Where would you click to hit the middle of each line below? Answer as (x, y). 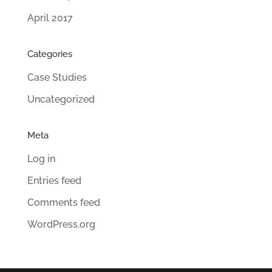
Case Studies (57, 77)
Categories (49, 54)
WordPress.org (61, 224)
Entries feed (54, 181)
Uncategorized (61, 99)
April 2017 (50, 18)
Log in (41, 159)
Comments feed (63, 202)
